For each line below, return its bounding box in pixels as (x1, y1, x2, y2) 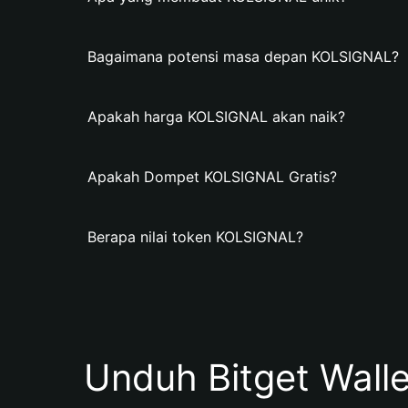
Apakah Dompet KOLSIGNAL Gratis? (87, 168, 337, 186)
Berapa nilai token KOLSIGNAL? (87, 228, 303, 246)
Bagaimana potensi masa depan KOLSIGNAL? (87, 47, 399, 66)
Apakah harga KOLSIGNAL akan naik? (87, 107, 345, 126)
